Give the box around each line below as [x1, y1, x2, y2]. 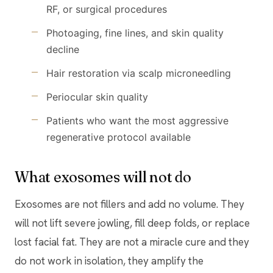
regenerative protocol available [46, 130, 191, 143]
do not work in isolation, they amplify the [15, 253, 204, 268]
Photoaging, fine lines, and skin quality [46, 26, 224, 39]
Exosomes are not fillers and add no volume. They [15, 197, 244, 211]
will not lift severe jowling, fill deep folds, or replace [15, 216, 250, 230]
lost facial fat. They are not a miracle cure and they [15, 235, 249, 249]
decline [46, 43, 79, 55]
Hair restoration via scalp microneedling [46, 66, 231, 79]
